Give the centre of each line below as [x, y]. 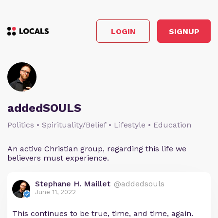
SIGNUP [184, 31]
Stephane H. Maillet [73, 184]
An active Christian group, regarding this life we [97, 149]
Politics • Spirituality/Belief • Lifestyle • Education [99, 125]
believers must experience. [58, 158]
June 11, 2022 [55, 192]
